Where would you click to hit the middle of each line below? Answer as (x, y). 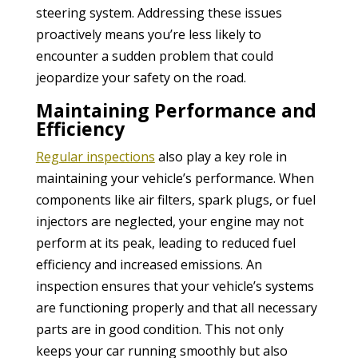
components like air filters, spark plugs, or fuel (175, 199)
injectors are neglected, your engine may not (169, 221)
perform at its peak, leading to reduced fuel (165, 243)
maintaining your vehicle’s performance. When (175, 178)
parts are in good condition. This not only (159, 329)
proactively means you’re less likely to (148, 34)
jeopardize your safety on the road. (141, 77)
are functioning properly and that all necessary (176, 307)
